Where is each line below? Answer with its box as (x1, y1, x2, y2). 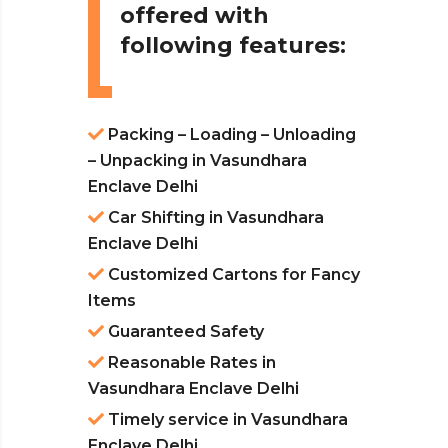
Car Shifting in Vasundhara (104, 208, 324, 228)
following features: (120, 32, 346, 60)
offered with (120, 2, 269, 30)
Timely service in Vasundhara (104, 410, 348, 430)
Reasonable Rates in (104, 353, 276, 373)
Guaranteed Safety (104, 322, 264, 342)
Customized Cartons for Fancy (104, 265, 360, 285)
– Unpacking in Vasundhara (88, 151, 307, 171)
